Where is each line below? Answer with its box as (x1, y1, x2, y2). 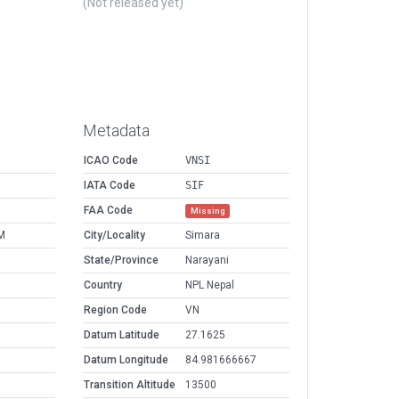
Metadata (83, 121, 150, 141)
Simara (185, 229, 220, 242)
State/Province (84, 254, 159, 267)
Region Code (84, 304, 147, 317)
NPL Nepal (185, 279, 234, 292)
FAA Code (84, 204, 133, 217)
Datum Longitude (84, 354, 168, 367)
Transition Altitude (84, 379, 175, 392)
